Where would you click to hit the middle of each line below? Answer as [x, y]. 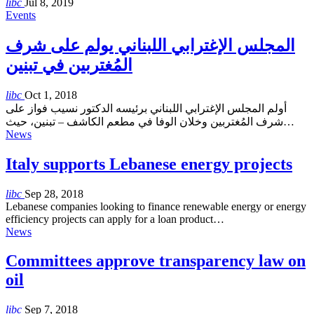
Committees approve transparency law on [156, 261]
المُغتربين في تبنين [69, 65]
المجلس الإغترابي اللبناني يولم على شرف [150, 45]
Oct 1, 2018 [51, 95]
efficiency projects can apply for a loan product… [115, 219]
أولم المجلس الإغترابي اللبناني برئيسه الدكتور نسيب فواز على [146, 108]
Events [21, 15]
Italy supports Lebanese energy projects [149, 164]
